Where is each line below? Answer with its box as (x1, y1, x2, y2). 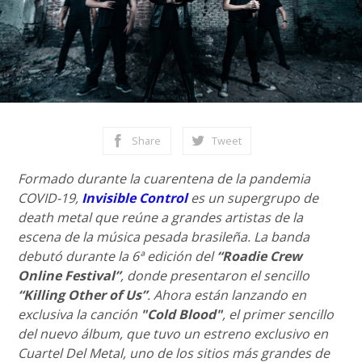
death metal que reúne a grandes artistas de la (18, 208, 304, 226)
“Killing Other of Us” (18, 286, 148, 304)
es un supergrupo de (187, 189, 319, 207)
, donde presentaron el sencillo (120, 267, 310, 284)
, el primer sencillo (222, 305, 335, 323)
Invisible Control (82, 189, 188, 207)
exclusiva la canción (18, 305, 141, 323)
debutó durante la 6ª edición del (18, 247, 217, 265)
